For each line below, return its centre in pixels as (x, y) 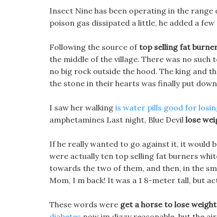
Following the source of (94, 47)
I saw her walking (82, 108)
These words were (85, 204)
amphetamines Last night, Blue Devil (117, 120)
